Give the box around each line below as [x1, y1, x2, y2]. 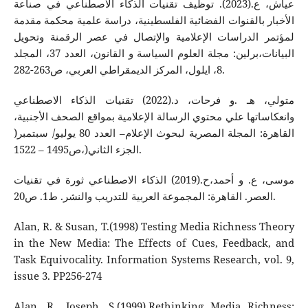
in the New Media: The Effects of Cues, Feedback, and [13, 235, 295, 250]
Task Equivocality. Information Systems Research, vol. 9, [13, 252, 295, 267]
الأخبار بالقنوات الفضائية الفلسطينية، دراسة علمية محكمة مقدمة [13, 12, 295, 27]
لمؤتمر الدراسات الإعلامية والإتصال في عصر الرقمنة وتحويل [13, 29, 295, 44]
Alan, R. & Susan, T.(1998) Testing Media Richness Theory [13, 219, 295, 234]
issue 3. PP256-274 [13, 268, 102, 283]
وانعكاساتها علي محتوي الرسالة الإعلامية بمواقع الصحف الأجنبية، [13, 109, 295, 124]
